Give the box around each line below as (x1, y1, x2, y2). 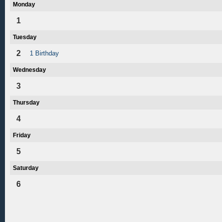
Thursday (13, 99, 40, 106)
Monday (13, 1, 35, 8)
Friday (13, 132, 31, 139)
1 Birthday (30, 50, 59, 57)
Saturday (13, 165, 39, 171)
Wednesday (13, 66, 46, 73)
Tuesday (13, 34, 37, 41)
